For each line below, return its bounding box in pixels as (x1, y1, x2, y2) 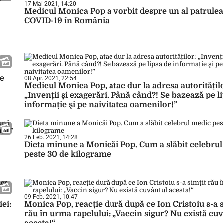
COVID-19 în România (24, 16, 110, 25)
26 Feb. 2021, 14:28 (24, 134, 78, 141)
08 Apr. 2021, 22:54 (24, 75, 77, 82)
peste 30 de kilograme (24, 150, 111, 159)
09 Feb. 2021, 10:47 (24, 193, 78, 200)
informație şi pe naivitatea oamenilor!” (24, 100, 177, 109)
